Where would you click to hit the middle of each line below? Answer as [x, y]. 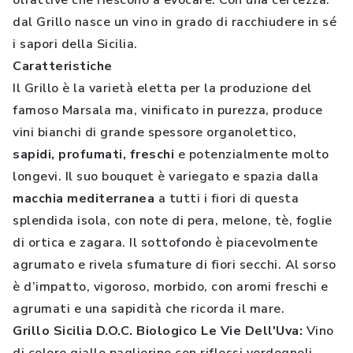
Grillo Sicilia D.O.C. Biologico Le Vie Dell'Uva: [160, 331]
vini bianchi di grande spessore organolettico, [154, 132]
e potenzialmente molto [252, 154]
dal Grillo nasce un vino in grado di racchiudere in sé [175, 22]
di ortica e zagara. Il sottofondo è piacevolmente [165, 243]
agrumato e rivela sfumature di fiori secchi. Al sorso [175, 265]
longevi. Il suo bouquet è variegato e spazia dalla [165, 176]
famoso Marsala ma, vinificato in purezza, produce [168, 110]
